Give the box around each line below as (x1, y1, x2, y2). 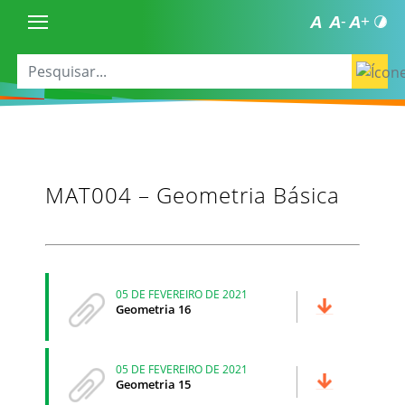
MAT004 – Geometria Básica (45, 180, 340, 210)
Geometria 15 (116, 375, 191, 392)
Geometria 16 (116, 300, 191, 317)
